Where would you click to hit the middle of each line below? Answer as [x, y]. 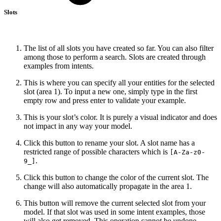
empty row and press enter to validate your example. [105, 101]
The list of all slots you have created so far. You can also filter [119, 48]
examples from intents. [59, 66]
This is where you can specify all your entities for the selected [119, 83]
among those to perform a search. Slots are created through [115, 57]
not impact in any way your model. [78, 126]
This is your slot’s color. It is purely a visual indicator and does [120, 117]
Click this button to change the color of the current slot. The [116, 178]
